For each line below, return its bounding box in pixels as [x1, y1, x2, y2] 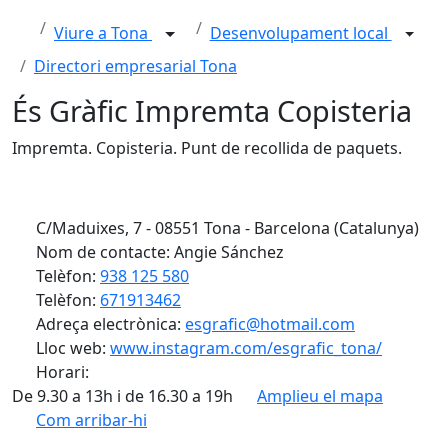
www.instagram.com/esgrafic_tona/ [110, 337, 382, 359]
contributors [370, 416, 431, 432]
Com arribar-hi [36, 409, 147, 431]
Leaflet [240, 416, 273, 432]
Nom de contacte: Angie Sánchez [32, 241, 284, 263]
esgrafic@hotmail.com [185, 313, 355, 335]
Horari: [32, 361, 97, 383]
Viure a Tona [54, 22, 152, 45]
